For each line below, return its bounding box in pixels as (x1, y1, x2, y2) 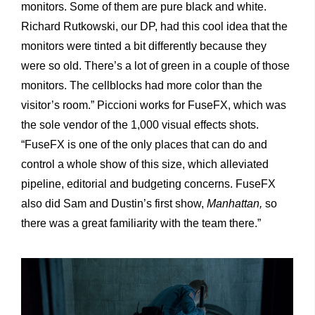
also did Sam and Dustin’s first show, (21, 198, 207, 210)
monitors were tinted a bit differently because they (21, 40, 266, 53)
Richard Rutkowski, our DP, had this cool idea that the (21, 20, 288, 33)
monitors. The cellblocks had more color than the (21, 79, 262, 92)
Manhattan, (207, 198, 262, 210)
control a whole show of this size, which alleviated (21, 158, 269, 171)
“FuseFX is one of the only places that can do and (21, 139, 267, 151)
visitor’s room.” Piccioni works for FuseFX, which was (21, 99, 286, 112)
